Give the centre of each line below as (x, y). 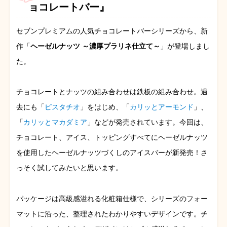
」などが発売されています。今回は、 (147, 122)
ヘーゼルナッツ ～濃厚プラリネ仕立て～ (95, 46)
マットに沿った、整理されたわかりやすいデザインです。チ (112, 214)
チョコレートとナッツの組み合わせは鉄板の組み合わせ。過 (112, 92)
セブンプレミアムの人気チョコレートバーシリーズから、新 (112, 31)
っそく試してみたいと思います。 (69, 168)
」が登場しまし (185, 46)
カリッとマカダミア (55, 122)
